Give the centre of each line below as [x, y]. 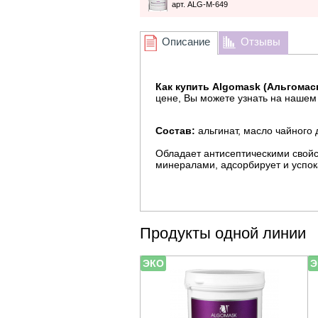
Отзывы [261, 41]
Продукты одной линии [223, 233]
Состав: [175, 130]
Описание [186, 41]
